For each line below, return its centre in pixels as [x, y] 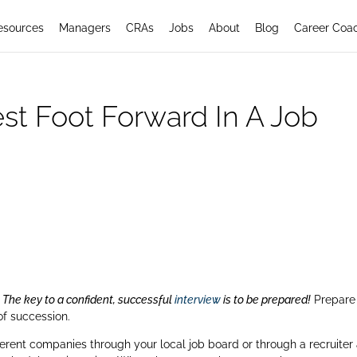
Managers [84, 28]
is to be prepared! [266, 300]
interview [198, 300]
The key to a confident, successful [89, 300]
